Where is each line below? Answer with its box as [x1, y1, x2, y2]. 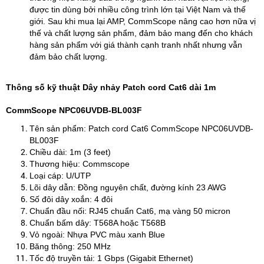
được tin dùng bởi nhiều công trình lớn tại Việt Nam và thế [29, 5, 246, 14]
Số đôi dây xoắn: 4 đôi [29, 194, 113, 204]
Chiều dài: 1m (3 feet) [29, 147, 111, 157]
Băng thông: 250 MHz [29, 242, 111, 251]
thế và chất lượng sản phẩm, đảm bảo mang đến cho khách [29, 28, 253, 38]
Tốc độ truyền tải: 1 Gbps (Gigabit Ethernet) [29, 253, 193, 263]
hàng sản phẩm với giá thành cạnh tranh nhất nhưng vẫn [29, 40, 242, 49]
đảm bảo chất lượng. [29, 52, 107, 61]
